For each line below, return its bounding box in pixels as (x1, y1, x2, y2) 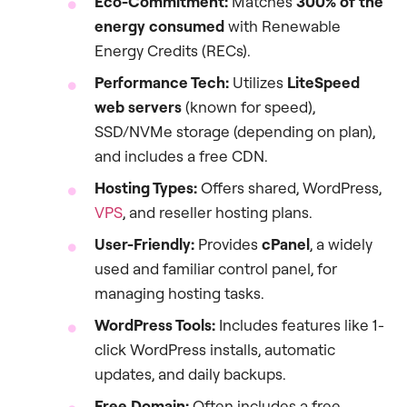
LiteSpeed (287, 73, 360, 93)
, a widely (310, 234, 372, 254)
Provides (194, 234, 262, 254)
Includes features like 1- (215, 315, 384, 335)
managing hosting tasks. (94, 283, 264, 303)
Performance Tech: (94, 73, 229, 93)
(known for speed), (182, 97, 315, 117)
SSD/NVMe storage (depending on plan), (94, 122, 375, 142)
